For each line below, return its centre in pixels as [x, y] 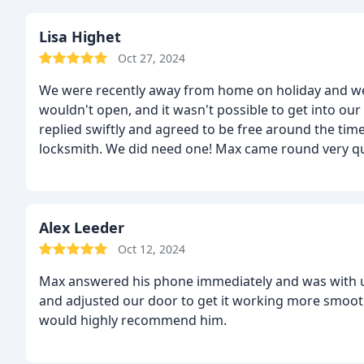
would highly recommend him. [133, 320]
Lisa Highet [80, 37]
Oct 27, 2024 [152, 58]
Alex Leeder [82, 227]
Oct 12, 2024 [152, 249]
